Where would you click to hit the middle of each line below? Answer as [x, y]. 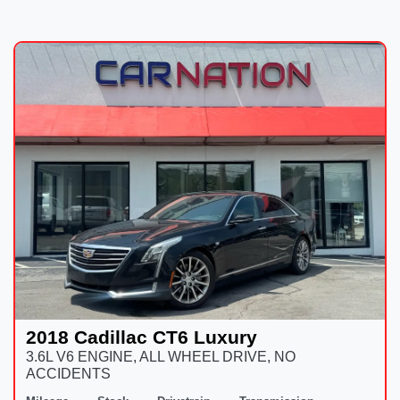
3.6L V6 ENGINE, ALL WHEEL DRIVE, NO [161, 357]
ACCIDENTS [68, 374]
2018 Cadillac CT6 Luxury [142, 337]
